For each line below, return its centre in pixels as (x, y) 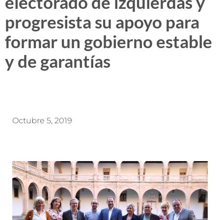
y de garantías (58, 61)
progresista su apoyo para (102, 22)
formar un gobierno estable (109, 41)
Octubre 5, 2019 (42, 121)
